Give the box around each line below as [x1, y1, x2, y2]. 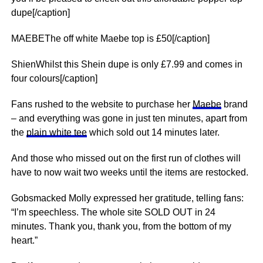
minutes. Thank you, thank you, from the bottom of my [11, 221, 231, 231]
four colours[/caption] [11, 73, 97, 83]
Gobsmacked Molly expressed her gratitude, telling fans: [11, 193, 244, 203]
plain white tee [26, 127, 87, 137]
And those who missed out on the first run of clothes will [11, 153, 241, 163]
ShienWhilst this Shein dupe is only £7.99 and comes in [11, 59, 242, 69]
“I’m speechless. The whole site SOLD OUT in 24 [11, 207, 215, 217]
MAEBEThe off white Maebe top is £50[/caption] [11, 33, 210, 43]
